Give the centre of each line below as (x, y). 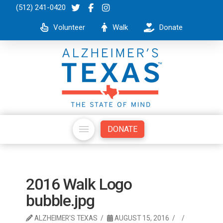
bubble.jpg (60, 200)
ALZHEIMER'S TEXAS (65, 218)
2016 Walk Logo (79, 184)
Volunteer (69, 27)
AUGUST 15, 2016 (141, 218)
